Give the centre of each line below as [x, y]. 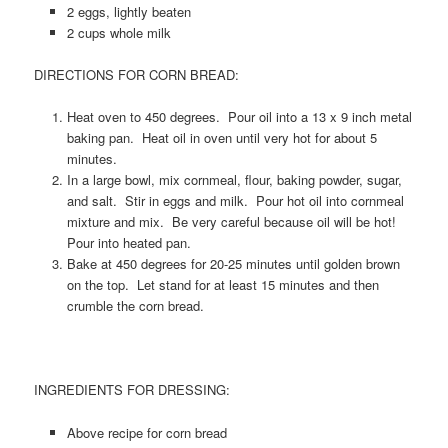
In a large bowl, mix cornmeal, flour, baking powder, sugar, [234, 180]
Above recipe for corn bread [146, 432]
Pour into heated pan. [128, 243]
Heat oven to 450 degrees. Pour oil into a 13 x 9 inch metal [239, 117]
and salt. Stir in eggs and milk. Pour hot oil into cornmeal [235, 201]
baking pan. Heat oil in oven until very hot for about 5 [221, 138]
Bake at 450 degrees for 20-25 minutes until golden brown [233, 264]
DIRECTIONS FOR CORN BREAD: [137, 75]
